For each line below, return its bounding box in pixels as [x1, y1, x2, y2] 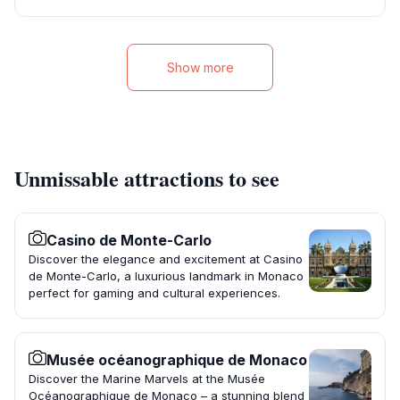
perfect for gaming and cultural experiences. [29, 286, 280, 301]
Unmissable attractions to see [14, 162, 279, 195]
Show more [166, 60, 234, 76]
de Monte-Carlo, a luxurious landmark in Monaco [29, 269, 304, 284]
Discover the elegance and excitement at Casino [29, 252, 303, 267]
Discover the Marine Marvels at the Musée [29, 371, 265, 387]
